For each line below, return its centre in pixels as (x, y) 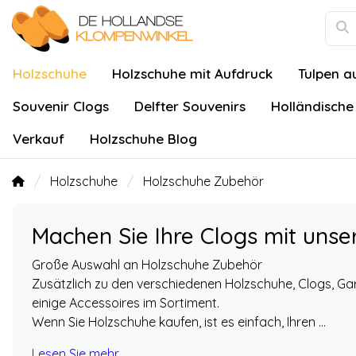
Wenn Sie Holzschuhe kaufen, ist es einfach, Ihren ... (179, 322)
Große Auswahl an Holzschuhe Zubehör (149, 265)
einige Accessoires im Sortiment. (126, 303)
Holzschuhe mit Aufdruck (192, 74)
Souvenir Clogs (61, 106)
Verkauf (39, 139)
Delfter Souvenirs (190, 106)
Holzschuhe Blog (143, 139)
